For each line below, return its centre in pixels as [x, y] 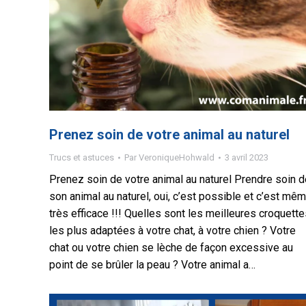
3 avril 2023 [247, 157]
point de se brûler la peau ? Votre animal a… [152, 265]
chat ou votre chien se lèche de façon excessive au [171, 248]
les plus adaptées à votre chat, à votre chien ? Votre [172, 231]
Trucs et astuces [82, 157]
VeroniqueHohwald [177, 157]
